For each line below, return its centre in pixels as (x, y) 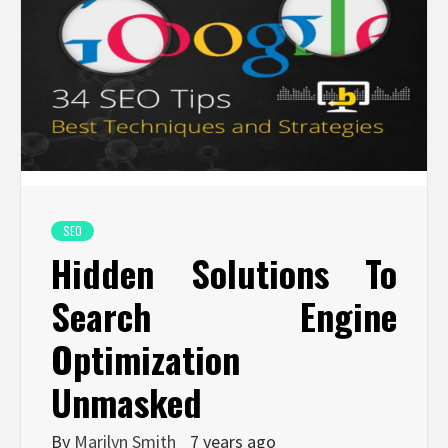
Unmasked (126, 402)
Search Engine (224, 316)
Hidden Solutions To (224, 273)
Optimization (145, 359)
